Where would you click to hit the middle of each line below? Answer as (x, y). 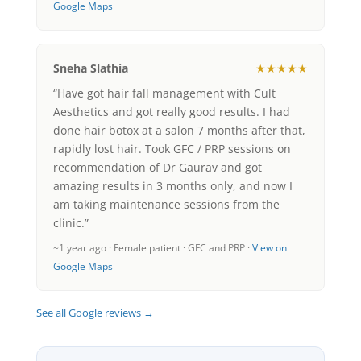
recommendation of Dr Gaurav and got (157, 167)
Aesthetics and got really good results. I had (171, 111)
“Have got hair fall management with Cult (164, 93)
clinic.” (71, 222)
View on (269, 247)
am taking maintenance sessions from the (166, 204)
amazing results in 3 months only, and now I (172, 185)
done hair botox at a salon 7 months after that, (179, 130)
